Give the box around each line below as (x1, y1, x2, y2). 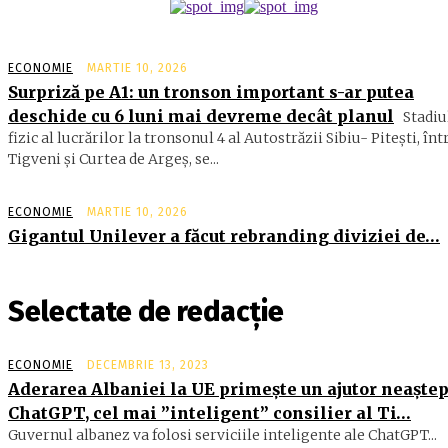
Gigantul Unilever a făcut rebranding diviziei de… (8, 226, 440, 247)
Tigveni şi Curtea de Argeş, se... (8, 150, 219, 169)
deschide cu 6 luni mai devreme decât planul (8, 106, 394, 127)
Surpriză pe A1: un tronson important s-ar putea (8, 82, 414, 103)
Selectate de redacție (8, 295, 284, 329)
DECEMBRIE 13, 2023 (87, 358, 209, 373)
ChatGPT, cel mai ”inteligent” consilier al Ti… (8, 403, 411, 424)
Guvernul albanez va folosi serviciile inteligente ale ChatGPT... (8, 426, 437, 445)
